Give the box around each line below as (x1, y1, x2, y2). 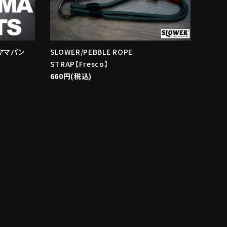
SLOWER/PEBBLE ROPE (50, 47, 133, 57)
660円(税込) (50, 71, 92, 82)
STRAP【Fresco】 (50, 59, 108, 69)
